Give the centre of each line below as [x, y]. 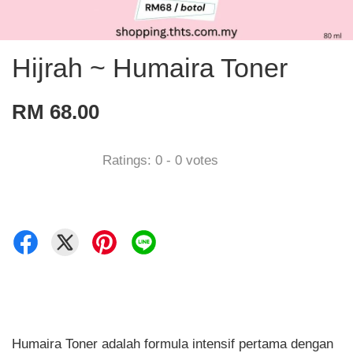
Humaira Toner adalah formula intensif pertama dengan [173, 344]
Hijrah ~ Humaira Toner [150, 67]
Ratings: [129, 161]
